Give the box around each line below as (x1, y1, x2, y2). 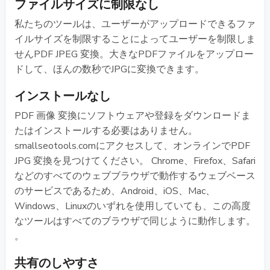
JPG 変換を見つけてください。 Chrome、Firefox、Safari (14, 154, 256, 168)
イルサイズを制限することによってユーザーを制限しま (14, 32, 256, 46)
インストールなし (14, 87, 111, 104)
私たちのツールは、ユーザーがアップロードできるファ (14, 17, 256, 31)
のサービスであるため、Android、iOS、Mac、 (14, 184, 215, 198)
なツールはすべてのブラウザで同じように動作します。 (14, 214, 256, 228)
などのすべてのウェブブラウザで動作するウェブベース (14, 169, 256, 183)
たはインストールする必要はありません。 (14, 124, 198, 137)
